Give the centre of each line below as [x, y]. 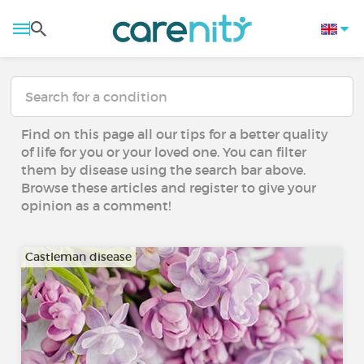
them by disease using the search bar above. [164, 170]
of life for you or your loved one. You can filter [164, 152]
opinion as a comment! [96, 206]
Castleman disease [79, 257]
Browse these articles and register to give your [169, 188]
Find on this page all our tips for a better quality [175, 134]
